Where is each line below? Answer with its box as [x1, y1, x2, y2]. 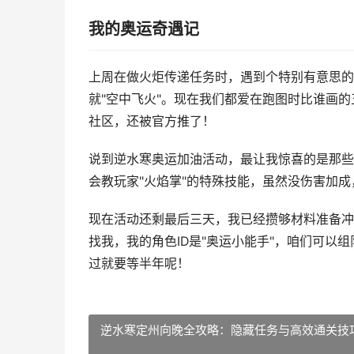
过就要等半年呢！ [88, 256, 190, 271]
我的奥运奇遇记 [88, 20, 199, 39]
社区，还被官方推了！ [88, 114, 215, 129]
